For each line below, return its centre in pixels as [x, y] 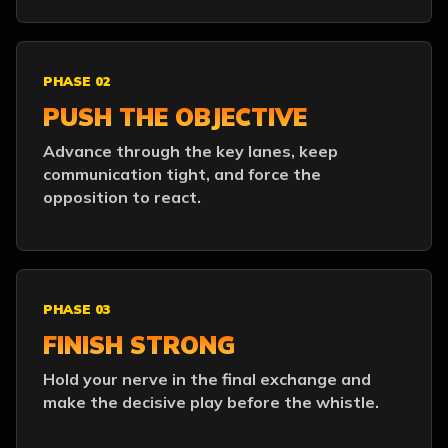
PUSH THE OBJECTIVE [175, 117]
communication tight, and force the [182, 174]
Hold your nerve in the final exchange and [207, 379]
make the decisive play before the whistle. [211, 402]
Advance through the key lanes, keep [190, 151]
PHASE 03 [77, 309]
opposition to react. [122, 197]
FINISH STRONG [139, 345]
